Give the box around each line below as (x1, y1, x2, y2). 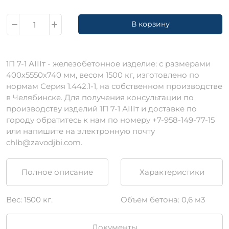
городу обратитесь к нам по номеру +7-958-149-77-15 (6, 115, 215, 125)
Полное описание (21, 167, 93, 177)
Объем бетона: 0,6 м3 (121, 195, 205, 205)
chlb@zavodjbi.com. (6, 138, 82, 148)
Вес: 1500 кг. (6, 195, 53, 205)
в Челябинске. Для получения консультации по (6, 93, 194, 103)
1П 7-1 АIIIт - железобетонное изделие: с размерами (6, 59, 211, 69)
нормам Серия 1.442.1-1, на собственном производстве (6, 81, 222, 91)
